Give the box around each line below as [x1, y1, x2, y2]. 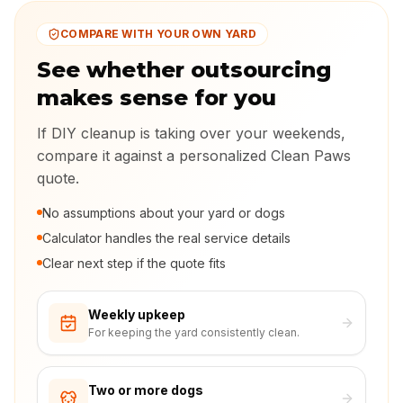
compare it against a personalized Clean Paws [37, 147, 351, 165]
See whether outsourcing [37, 57, 331, 83]
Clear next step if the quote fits [42, 255, 226, 271]
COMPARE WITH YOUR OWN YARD [60, 27, 256, 40]
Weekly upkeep [88, 307, 185, 322]
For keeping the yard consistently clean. [88, 326, 300, 339]
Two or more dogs [88, 382, 203, 398]
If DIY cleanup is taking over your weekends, [37, 124, 345, 142]
